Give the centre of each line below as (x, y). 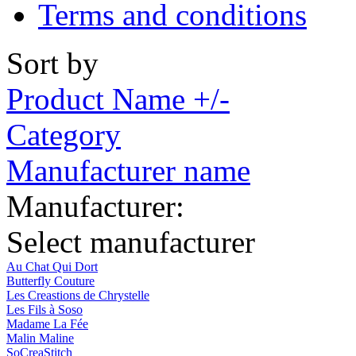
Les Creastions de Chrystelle (78, 295)
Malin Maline (40, 338)
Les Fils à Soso (44, 309)
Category (64, 134)
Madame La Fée (47, 323)
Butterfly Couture (50, 281)
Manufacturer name (128, 170)
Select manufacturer (131, 242)
